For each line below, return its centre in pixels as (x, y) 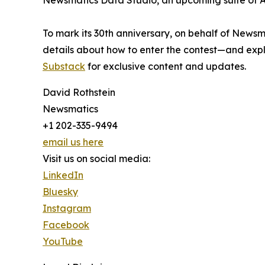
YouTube (63, 241)
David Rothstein (79, 92)
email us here (73, 142)
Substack (64, 66)
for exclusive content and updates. (166, 66)
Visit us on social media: (96, 159)
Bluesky (60, 192)
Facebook (66, 225)
